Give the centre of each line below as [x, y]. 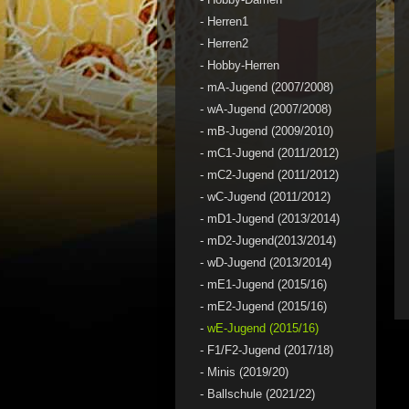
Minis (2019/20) [248, 372]
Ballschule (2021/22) [261, 394]
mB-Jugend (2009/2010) [270, 131]
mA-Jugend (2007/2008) [270, 88]
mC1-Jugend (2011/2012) [273, 153]
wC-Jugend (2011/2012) [269, 197]
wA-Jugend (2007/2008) [269, 110]
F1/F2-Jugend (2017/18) [270, 351]
